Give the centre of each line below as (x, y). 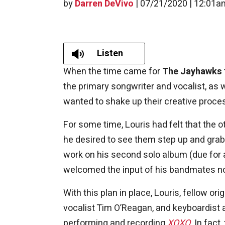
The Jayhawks (192, 71)
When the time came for (113, 71)
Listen (110, 53)
